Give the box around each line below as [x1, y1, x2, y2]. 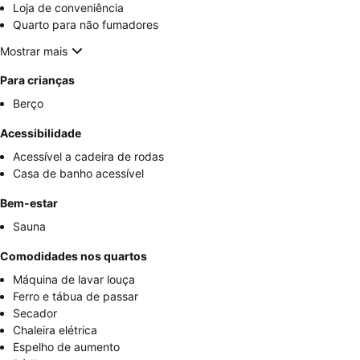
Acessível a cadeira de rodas [13, 149, 164, 164]
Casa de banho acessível [13, 166, 144, 181]
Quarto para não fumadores [13, 18, 158, 32]
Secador [13, 306, 57, 321]
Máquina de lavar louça [13, 272, 135, 287]
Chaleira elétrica [13, 323, 97, 337]
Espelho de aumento [13, 340, 120, 354]
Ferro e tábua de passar [13, 289, 138, 304]
